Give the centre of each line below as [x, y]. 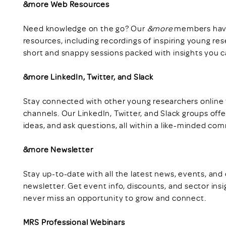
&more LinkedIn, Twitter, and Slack [88, 76]
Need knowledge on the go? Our [85, 28]
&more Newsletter [58, 149]
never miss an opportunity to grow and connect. [115, 197]
